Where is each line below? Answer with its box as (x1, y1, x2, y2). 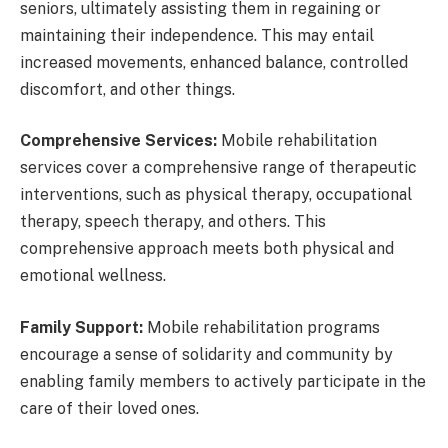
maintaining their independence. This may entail (20, 25, 374, 45)
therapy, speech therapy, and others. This (20, 212, 326, 232)
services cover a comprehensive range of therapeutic (20, 158, 417, 178)
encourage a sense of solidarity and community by (20, 344, 393, 364)
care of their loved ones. (20, 398, 199, 418)
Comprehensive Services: (20, 131, 217, 151)
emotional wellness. (20, 266, 166, 286)
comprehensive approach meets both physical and (20, 239, 394, 259)
